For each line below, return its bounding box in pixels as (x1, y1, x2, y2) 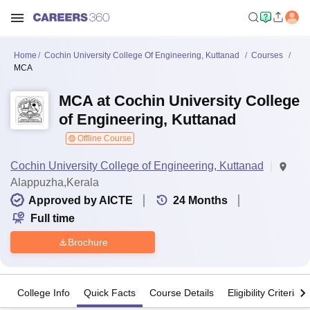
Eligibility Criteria (228, 287, 300, 299)
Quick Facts (84, 287, 136, 299)
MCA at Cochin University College (59, 92, 300, 109)
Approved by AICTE (28, 194, 133, 206)
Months (188, 194, 228, 206)
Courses (251, 51, 283, 60)
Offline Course (75, 134, 131, 143)
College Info (17, 287, 70, 299)
